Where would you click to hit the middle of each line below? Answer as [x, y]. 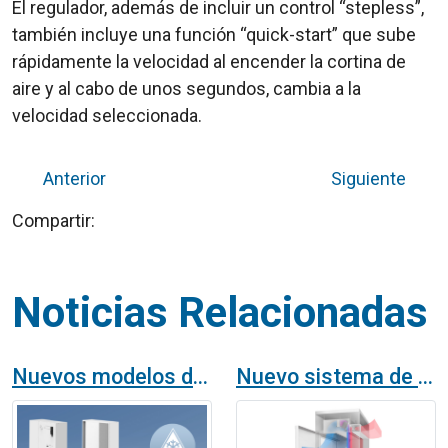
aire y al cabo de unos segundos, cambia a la [186, 88]
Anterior [70, 178]
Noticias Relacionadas [220, 312]
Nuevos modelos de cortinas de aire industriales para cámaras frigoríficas [200, 376]
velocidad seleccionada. [107, 115]
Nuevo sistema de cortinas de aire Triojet [425, 376]
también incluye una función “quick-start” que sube [214, 34]
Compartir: [53, 220]
